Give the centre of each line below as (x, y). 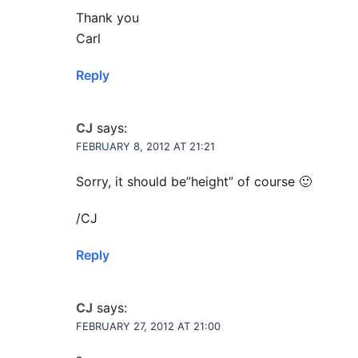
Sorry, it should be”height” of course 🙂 (194, 181)
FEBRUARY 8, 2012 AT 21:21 (145, 146)
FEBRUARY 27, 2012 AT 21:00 (148, 326)
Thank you (107, 17)
